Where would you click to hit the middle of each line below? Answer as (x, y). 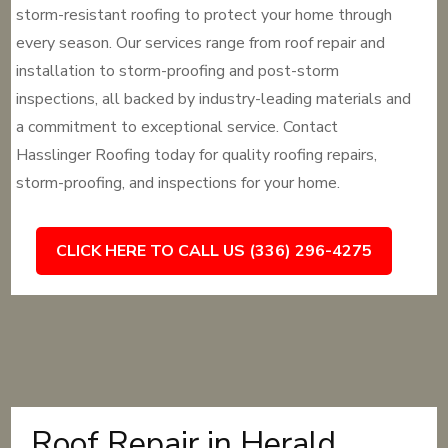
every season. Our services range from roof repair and (201, 43)
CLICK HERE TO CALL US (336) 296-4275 (214, 251)
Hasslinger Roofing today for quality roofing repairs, (197, 155)
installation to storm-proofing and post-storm (178, 71)
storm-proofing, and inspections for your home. (178, 183)
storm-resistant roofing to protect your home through (204, 15)
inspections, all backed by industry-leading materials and (214, 99)
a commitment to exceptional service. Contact (177, 127)
